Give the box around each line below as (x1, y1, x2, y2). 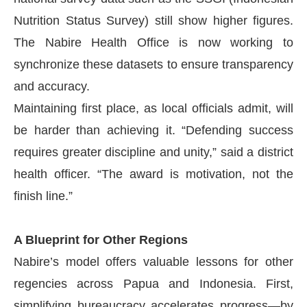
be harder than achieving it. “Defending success (14, 123, 293, 137)
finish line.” (14, 188, 73, 203)
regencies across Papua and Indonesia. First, (14, 276, 293, 291)
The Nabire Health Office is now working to (14, 35, 293, 49)
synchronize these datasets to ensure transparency (14, 57, 293, 71)
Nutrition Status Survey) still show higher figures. (14, 13, 293, 27)
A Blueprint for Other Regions (14, 232, 188, 247)
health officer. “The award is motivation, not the (14, 167, 293, 181)
